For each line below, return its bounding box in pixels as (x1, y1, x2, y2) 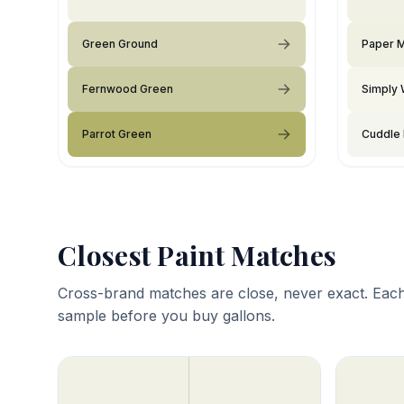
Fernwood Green (82, 81, 173, 96)
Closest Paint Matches (58, 236, 337, 273)
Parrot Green (82, 126, 151, 141)
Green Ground (82, 36, 158, 50)
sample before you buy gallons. (58, 306, 275, 325)
